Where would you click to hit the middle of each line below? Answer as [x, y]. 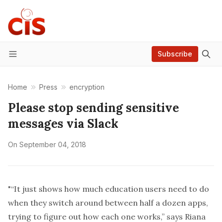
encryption [87, 87]
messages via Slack [63, 124]
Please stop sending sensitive [93, 108]
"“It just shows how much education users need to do [109, 189]
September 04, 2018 [53, 144]
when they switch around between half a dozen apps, [108, 203]
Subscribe [175, 54]
